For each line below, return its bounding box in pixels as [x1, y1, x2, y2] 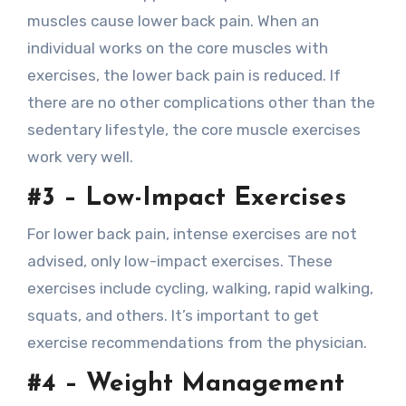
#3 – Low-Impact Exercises [26, 185, 346, 211]
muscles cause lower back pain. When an [26, 11, 319, 30]
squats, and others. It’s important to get [26, 306, 319, 324]
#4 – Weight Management [26, 372, 344, 397]
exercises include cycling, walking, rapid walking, [26, 279, 373, 297]
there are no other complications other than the [26, 92, 375, 111]
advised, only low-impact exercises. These [26, 252, 333, 270]
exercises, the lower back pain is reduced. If [26, 65, 341, 84]
